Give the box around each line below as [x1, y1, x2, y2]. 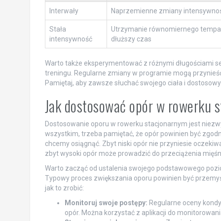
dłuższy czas [110, 35, 151, 43]
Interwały [49, 6, 78, 15]
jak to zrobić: [44, 184, 84, 192]
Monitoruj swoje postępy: [64, 198, 147, 207]
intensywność [49, 35, 92, 43]
